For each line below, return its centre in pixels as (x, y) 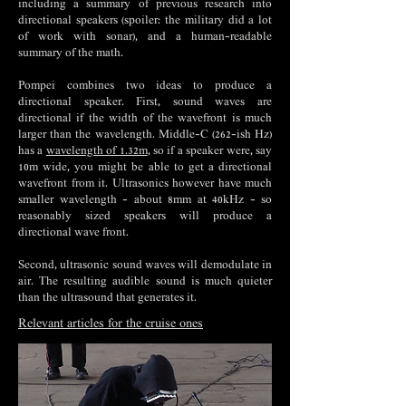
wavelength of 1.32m (97, 152)
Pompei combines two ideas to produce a (145, 87)
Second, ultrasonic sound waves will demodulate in (145, 266)
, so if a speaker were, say (210, 152)
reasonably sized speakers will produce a (145, 217)
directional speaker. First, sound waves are (145, 103)
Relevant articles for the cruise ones (111, 324)
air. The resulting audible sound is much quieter (145, 282)
